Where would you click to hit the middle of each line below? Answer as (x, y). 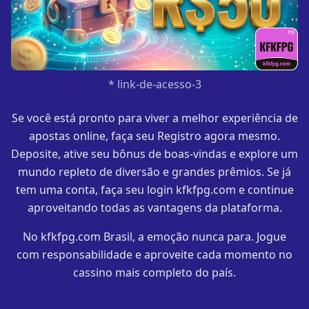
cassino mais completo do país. (154, 272)
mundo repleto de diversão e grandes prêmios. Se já (154, 171)
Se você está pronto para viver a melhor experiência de (154, 118)
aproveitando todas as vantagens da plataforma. (154, 207)
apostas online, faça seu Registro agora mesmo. (154, 136)
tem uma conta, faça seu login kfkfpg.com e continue (154, 189)
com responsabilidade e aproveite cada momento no (154, 254)
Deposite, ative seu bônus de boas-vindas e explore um (154, 153)
